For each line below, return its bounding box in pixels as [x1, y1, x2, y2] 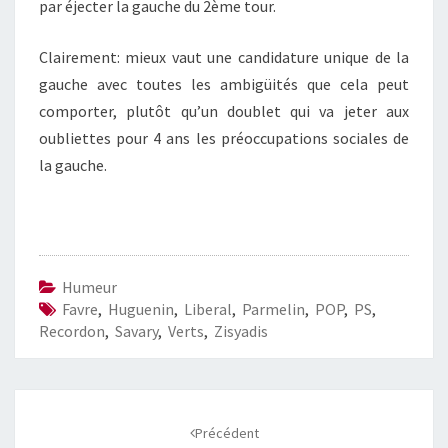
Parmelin [242, 299, 305, 319]
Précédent [194, 424, 259, 442]
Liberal [184, 299, 232, 319]
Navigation [14, 387, 120, 414]
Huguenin [108, 299, 174, 319]
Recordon [39, 321, 105, 341]
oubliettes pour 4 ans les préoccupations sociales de [39, 128, 409, 148]
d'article [14, 411, 94, 438]
